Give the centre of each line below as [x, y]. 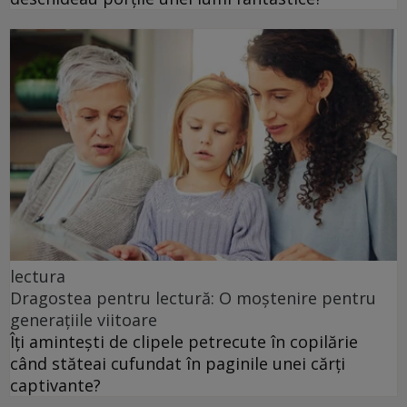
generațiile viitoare [84, 320]
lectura [38, 277]
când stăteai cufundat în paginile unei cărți [178, 364]
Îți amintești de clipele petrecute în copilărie [184, 342]
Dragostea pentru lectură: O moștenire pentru [193, 298]
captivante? [55, 386]
